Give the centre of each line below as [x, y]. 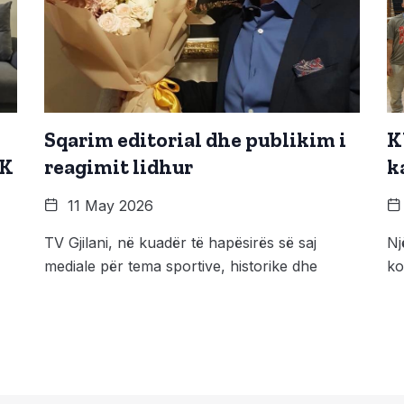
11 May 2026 [108, 205]
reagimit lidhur [119, 166]
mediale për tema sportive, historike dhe [181, 266]
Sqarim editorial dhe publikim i [195, 139]
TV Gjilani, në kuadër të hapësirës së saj [180, 242]
